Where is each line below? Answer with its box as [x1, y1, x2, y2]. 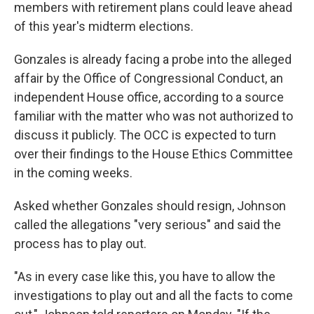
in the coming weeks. [14, 165, 132, 180]
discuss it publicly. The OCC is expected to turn [14, 128, 276, 142]
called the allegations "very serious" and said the [14, 217, 281, 232]
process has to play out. [14, 236, 146, 251]
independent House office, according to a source [14, 90, 284, 104]
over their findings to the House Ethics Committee [14, 146, 293, 161]
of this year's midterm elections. [14, 19, 193, 34]
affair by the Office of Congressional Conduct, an [14, 71, 283, 86]
